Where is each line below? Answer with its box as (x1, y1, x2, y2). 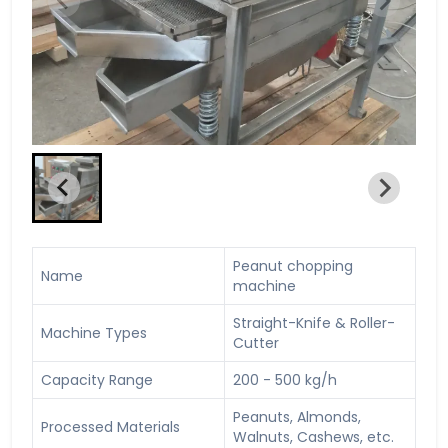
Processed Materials (41, 417, 180, 437)
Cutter (233, 333, 279, 353)
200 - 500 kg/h (233, 370, 337, 390)
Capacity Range (41, 370, 153, 390)
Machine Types (41, 323, 147, 343)
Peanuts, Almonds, (233, 407, 361, 427)
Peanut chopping (233, 256, 353, 276)
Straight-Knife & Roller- (233, 313, 395, 333)
